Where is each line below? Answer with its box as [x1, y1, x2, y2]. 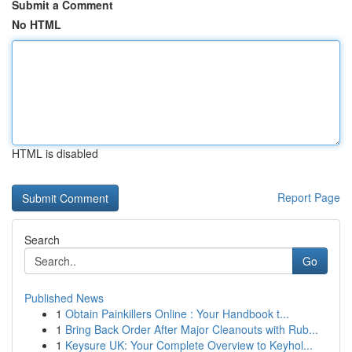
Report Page [277, 189, 340, 205]
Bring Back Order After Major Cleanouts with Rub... [65, 321, 318, 337]
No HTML [12, 16, 61, 32]
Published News [24, 290, 104, 306]
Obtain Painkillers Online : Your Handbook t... [65, 306, 289, 321]
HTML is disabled [12, 145, 98, 161]
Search [24, 232, 60, 247]
